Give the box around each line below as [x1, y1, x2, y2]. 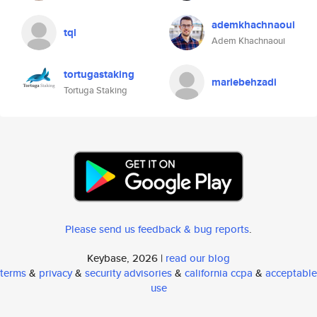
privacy [39, 265, 72, 280]
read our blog [166, 250, 230, 265]
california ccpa [185, 265, 253, 280]
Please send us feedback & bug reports [65, 221, 249, 236]
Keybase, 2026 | [87, 250, 166, 265]
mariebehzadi [212, 74, 277, 90]
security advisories [85, 265, 172, 280]
